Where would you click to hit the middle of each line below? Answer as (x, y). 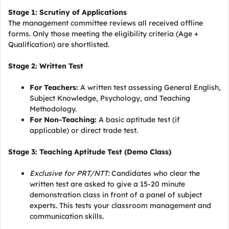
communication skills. (67, 216)
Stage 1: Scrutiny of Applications (67, 12)
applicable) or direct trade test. (84, 130)
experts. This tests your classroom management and (120, 205)
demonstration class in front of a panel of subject (116, 195)
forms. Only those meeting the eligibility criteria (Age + (103, 34)
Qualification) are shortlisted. (59, 44)
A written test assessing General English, (150, 87)
